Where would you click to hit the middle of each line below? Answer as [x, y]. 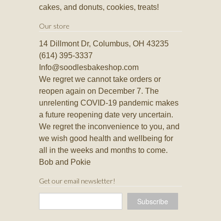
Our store [54, 26]
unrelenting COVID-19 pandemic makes [109, 103]
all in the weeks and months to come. [103, 150]
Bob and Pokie [65, 162]
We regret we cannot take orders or [100, 79]
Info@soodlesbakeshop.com [89, 68]
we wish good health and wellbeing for [106, 139]
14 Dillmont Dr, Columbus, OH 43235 [104, 44]
